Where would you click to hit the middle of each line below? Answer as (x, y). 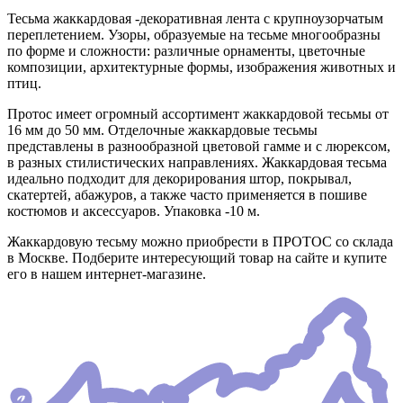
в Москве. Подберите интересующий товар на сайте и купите (197, 258)
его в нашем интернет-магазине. (107, 274)
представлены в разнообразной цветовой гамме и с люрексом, (199, 147)
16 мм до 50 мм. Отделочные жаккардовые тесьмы (162, 130)
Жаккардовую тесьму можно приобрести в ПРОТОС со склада (200, 242)
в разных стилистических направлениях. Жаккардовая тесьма (197, 163)
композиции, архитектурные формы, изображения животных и (201, 67)
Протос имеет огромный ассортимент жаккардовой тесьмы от (198, 114)
